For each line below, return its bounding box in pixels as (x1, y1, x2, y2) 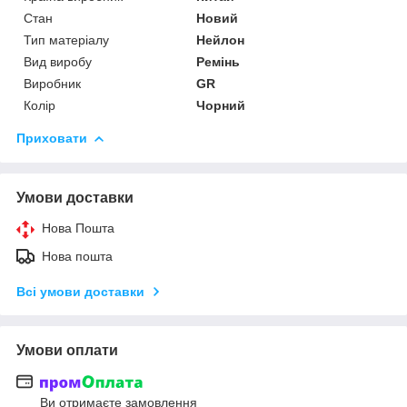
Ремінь (196, 54, 241, 69)
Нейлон (196, 32, 245, 47)
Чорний (196, 97, 246, 113)
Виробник (24, 75, 81, 91)
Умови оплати (16, 342, 118, 358)
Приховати (16, 130, 87, 145)
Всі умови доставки (16, 283, 144, 299)
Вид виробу (24, 54, 92, 69)
